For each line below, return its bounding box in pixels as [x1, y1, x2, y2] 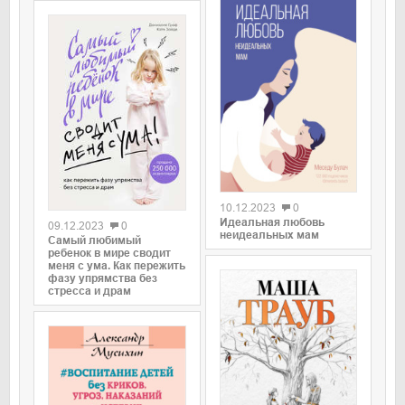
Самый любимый [48, 234, 141, 248]
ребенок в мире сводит [48, 247, 171, 260]
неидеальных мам [219, 229, 319, 242]
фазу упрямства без [48, 272, 157, 286]
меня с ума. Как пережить [48, 259, 185, 273]
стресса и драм [48, 285, 131, 298]
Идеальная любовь [219, 216, 325, 230]
